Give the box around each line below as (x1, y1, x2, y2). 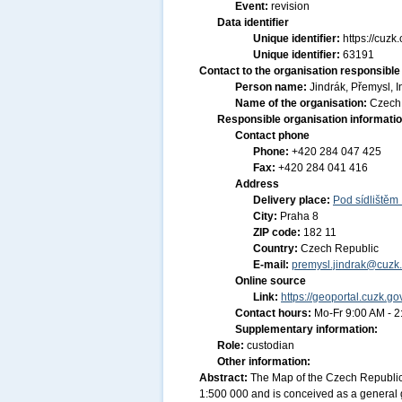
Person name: (235, 81, 310, 93)
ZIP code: (253, 226, 303, 239)
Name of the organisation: (235, 97, 370, 109)
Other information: (217, 355, 310, 368)
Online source (235, 275, 306, 287)
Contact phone (235, 129, 310, 142)
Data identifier (217, 16, 289, 29)
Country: (253, 242, 301, 255)
